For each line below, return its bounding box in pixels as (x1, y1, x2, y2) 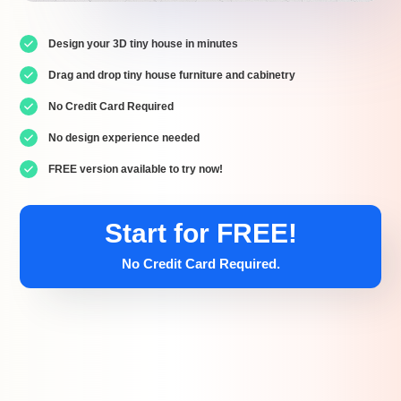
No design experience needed (48, 131, 200, 144)
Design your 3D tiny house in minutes (48, 37, 239, 50)
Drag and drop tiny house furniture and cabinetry (48, 68, 296, 81)
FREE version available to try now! (48, 162, 224, 175)
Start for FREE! (104, 218, 297, 248)
